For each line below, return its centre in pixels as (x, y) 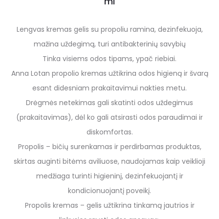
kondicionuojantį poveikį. (109, 191)
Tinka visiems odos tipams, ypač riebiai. (109, 59)
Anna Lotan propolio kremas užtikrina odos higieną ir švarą (109, 74)
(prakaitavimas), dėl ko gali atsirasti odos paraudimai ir (109, 118)
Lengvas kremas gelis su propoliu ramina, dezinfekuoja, (109, 30)
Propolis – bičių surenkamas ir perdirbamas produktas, (109, 147)
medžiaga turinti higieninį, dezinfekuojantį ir (109, 176)
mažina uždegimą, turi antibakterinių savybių (109, 44)
